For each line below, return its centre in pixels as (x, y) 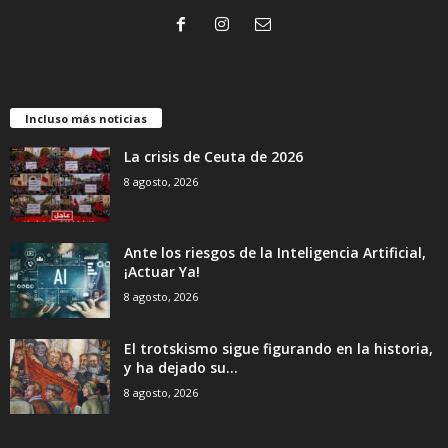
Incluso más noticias (86, 118)
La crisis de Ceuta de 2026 (213, 156)
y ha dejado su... (181, 367)
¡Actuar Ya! (162, 271)
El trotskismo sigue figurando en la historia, (278, 348)
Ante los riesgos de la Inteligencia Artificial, (275, 252)
